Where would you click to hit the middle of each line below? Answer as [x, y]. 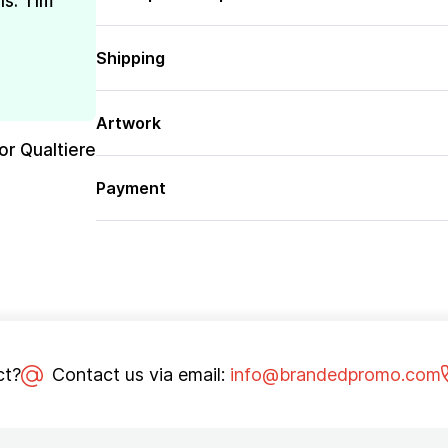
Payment [130, 188]
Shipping [130, 58]
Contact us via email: [138, 374]
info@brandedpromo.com [335, 374]
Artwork [128, 123]
